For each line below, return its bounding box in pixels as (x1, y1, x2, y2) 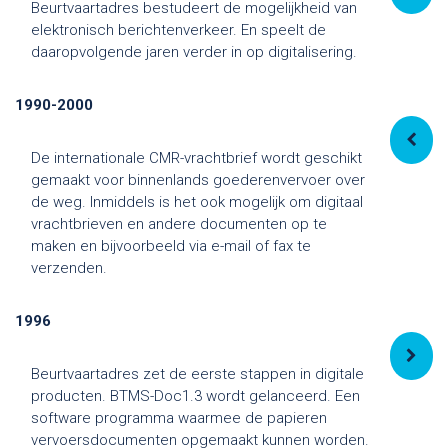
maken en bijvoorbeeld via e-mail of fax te (31, 236, 311, 255)
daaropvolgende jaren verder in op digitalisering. (31, 42, 357, 61)
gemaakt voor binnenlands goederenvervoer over (31, 170, 365, 189)
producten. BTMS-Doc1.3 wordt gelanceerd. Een (31, 386, 360, 405)
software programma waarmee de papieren (31, 408, 327, 427)
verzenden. (31, 258, 107, 277)
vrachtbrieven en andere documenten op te (31, 214, 327, 233)
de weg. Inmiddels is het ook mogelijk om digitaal (31, 192, 363, 211)
